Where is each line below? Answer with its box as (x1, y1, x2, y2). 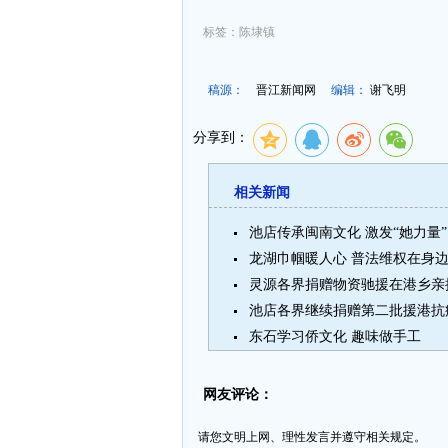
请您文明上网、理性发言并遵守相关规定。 (198, 430, 426, 444)
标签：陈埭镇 (203, 25, 275, 39)
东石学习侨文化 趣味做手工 (249, 329, 421, 344)
